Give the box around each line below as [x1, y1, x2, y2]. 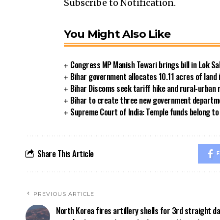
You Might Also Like [64, 27, 170, 41]
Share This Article [37, 147, 94, 160]
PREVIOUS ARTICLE [33, 190, 95, 197]
